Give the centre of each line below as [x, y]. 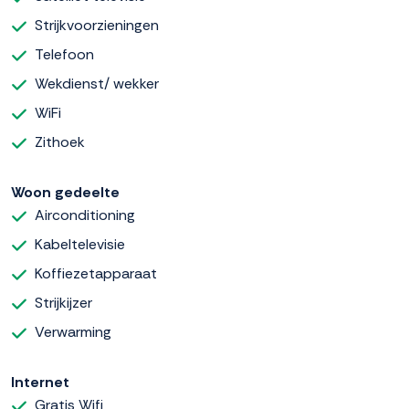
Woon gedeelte [65, 192]
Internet [40, 382]
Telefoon [64, 54]
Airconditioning [85, 215]
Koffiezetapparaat [96, 273]
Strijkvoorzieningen [97, 25]
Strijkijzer [63, 302]
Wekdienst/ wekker [97, 83]
